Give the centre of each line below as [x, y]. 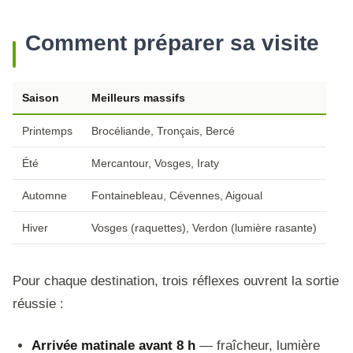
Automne [45, 195]
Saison [41, 98]
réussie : [38, 304]
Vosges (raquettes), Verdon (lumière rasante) [204, 228]
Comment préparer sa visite [172, 43]
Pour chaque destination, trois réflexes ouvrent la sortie [176, 281]
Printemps [47, 131]
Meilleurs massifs [138, 98]
